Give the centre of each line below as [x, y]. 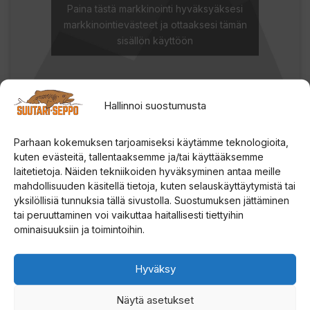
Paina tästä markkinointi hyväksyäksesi [155, 8]
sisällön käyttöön [155, 40]
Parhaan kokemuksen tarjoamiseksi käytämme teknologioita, [151, 142]
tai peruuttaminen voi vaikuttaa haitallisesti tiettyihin [129, 215]
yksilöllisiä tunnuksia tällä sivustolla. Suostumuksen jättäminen [152, 200]
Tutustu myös [82, 266]
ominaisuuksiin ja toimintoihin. [79, 229]
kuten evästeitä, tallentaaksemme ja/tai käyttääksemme [139, 156]
